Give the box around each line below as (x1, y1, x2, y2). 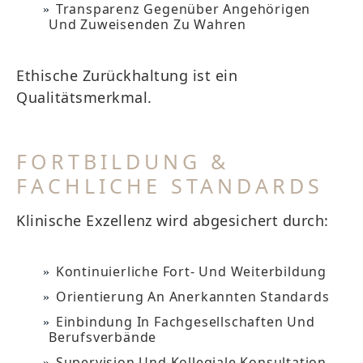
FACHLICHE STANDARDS (16, 172, 323, 199)
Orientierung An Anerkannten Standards (55, 288, 330, 305)
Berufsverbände (49, 328, 157, 346)
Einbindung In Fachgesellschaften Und (55, 313, 315, 331)
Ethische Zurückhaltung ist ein (16, 66, 237, 85)
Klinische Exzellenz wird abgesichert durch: (16, 211, 329, 230)
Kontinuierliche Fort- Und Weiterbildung (55, 263, 327, 280)
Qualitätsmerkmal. (16, 88, 152, 107)
